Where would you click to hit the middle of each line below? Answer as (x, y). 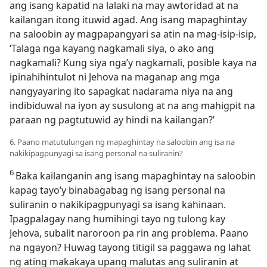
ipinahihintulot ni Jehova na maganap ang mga (115, 77)
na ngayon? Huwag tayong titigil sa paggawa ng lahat (130, 247)
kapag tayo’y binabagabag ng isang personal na (117, 190)
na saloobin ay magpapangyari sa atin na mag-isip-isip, (133, 34)
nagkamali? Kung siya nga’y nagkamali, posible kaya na (133, 63)
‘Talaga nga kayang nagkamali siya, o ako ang (112, 48)
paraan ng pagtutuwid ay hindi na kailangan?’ (112, 120)
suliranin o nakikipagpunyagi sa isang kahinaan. (118, 204)
